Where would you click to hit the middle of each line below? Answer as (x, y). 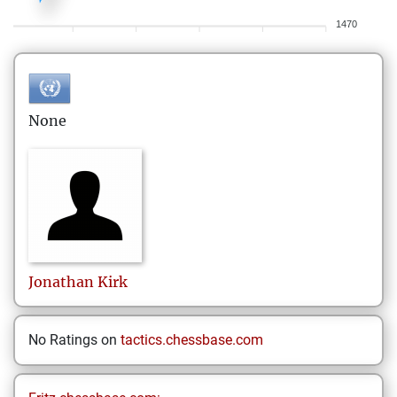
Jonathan (61, 282)
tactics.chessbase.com (192, 340)
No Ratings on (74, 340)
